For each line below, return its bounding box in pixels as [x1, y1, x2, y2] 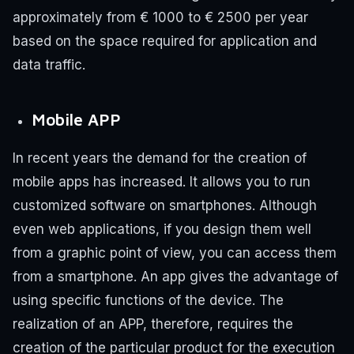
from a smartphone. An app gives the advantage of [13, 269, 338, 285]
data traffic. [13, 56, 85, 73]
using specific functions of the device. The [13, 292, 284, 309]
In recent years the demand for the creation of [13, 150, 307, 167]
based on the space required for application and [13, 32, 317, 49]
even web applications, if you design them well [13, 221, 311, 238]
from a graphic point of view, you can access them [13, 245, 337, 262]
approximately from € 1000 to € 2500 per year [13, 9, 308, 25]
